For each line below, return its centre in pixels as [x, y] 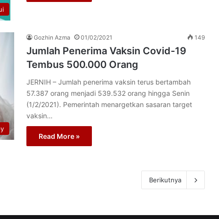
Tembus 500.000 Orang [82, 64]
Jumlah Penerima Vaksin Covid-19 [106, 51]
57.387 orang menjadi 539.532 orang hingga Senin [108, 93]
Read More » [59, 136]
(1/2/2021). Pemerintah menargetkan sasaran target [109, 104]
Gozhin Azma [52, 37]
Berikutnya [165, 180]
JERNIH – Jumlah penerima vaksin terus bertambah [109, 82]
